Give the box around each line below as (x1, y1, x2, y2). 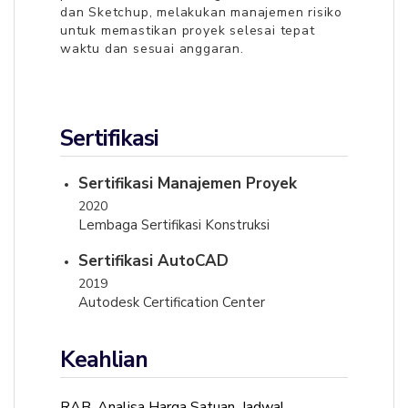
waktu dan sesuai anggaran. (60, 40, 244, 57)
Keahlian (60, 344, 148, 375)
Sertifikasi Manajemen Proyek (78, 173, 297, 194)
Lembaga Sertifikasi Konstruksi (78, 216, 270, 234)
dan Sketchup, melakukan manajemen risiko (60, 4, 342, 21)
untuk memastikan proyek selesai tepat (60, 22, 315, 39)
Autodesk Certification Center (78, 293, 265, 311)
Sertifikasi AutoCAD (78, 250, 229, 271)
